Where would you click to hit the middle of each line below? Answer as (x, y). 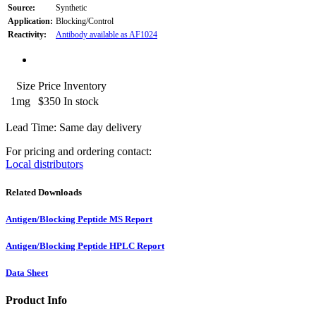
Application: (30, 22)
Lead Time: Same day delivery (74, 128)
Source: (22, 8)
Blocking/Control (85, 22)
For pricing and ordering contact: (79, 152)
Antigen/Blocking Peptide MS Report (79, 219)
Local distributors (44, 164)
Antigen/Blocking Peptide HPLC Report (85, 245)
